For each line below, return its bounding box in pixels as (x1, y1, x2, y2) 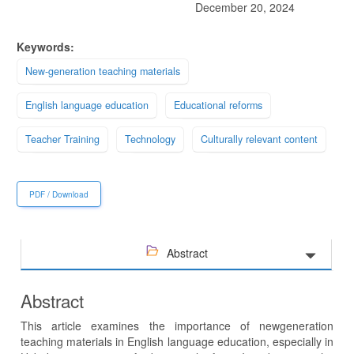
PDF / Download (29, 187, 88, 200)
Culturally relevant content (201, 132, 318, 147)
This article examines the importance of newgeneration (21, 318, 333, 334)
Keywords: (17, 39, 74, 55)
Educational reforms (174, 98, 262, 113)
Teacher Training (25, 132, 100, 147)
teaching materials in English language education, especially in (21, 333, 333, 350)
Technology (125, 132, 175, 147)
